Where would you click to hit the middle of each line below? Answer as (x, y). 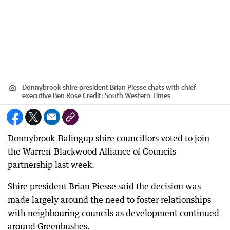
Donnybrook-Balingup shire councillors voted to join (109, 138)
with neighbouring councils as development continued (113, 213)
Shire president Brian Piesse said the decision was (104, 186)
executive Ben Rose (52, 95)
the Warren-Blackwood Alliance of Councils (92, 151)
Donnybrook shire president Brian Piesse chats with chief (109, 87)
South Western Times (138, 95)
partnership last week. (51, 165)
